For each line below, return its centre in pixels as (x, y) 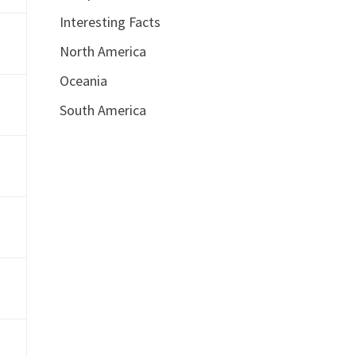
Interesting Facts (110, 22)
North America (103, 51)
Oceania (83, 81)
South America (103, 110)
